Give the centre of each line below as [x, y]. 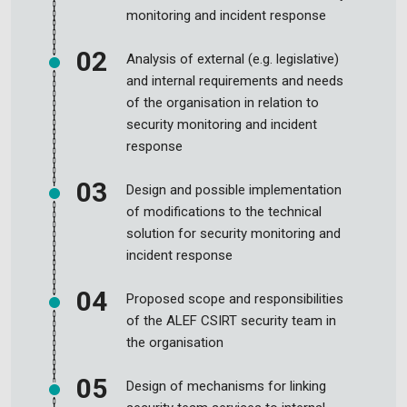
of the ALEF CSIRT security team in [231, 321]
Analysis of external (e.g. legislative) [233, 59]
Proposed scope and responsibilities [235, 299]
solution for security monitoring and [233, 233]
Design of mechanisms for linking [226, 386]
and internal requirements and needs [235, 81]
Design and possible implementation [234, 190]
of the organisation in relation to [223, 103]
